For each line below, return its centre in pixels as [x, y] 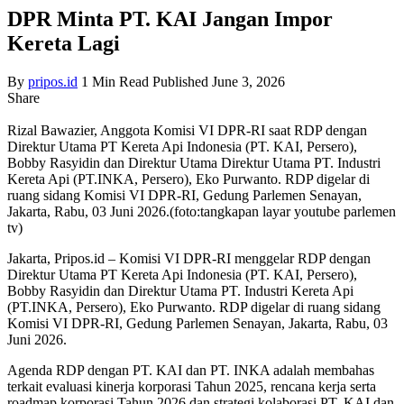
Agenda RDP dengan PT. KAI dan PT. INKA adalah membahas [191, 370]
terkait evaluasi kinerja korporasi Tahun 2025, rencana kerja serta [192, 386]
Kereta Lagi [64, 43]
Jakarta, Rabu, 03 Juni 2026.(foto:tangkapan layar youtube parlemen [202, 211]
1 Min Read [115, 81]
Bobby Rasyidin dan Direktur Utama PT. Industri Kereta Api [180, 290]
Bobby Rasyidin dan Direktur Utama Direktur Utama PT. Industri [194, 162]
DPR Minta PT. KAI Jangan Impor [170, 18]
